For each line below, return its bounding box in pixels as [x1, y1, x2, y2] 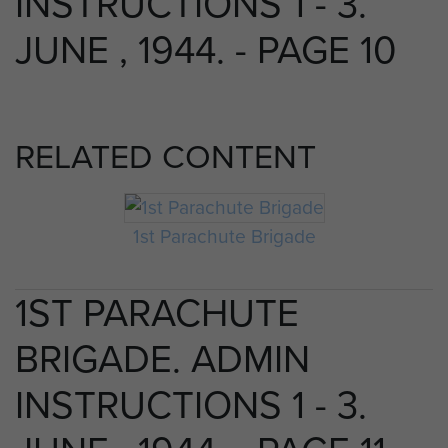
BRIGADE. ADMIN [15, 331, 310, 388]
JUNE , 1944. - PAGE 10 [15, 21, 397, 78]
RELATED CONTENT [15, 131, 316, 181]
